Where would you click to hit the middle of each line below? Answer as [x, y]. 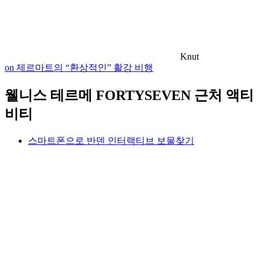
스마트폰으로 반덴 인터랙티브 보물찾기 [111, 140]
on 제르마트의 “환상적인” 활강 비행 [79, 68]
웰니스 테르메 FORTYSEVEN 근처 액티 [129, 96]
